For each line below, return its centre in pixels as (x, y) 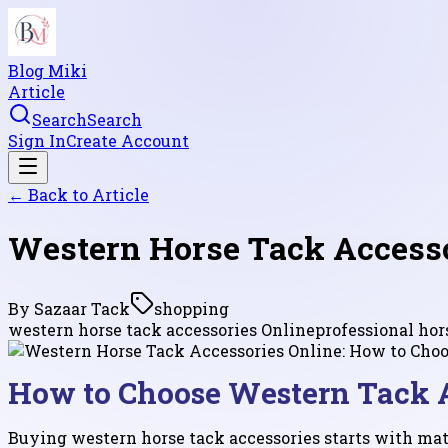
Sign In (37, 140)
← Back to (50, 194)
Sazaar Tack (82, 308)
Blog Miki (47, 70)
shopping (191, 308)
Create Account (127, 140)
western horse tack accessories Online (161, 329)
